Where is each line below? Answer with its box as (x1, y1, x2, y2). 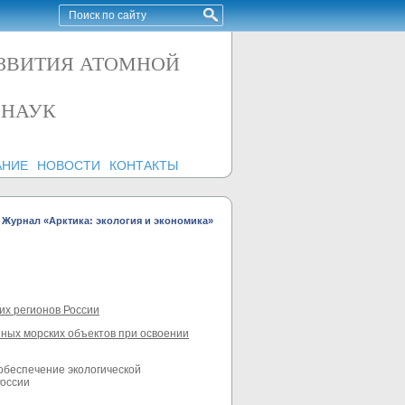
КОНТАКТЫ (108, 158, 178, 173)
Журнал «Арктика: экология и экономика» (2, 215, 213, 226)
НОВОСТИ (36, 158, 100, 173)
